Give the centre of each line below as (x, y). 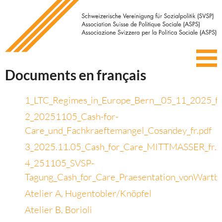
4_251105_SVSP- (59, 163)
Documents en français (76, 75)
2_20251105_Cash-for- (72, 117)
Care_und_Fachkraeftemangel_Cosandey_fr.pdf (118, 131)
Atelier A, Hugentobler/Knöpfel (88, 194)
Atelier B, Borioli (58, 210)
